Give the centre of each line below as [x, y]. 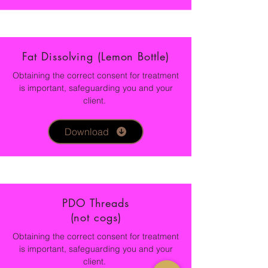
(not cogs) [96, 217]
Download [86, 132]
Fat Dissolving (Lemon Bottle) [96, 57]
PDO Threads [96, 203]
